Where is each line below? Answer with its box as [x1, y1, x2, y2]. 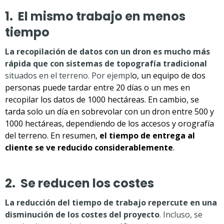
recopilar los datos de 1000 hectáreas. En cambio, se [5, 94, 199, 105]
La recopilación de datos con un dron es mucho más [5, 46, 210, 57]
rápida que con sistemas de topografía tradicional [5, 58, 207, 69]
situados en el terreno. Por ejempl [5, 70, 132, 81]
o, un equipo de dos [132, 70, 205, 81]
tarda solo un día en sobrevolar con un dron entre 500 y [5, 106, 214, 117]
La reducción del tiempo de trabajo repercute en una [5, 197, 217, 208]
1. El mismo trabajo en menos [5, 8, 185, 24]
